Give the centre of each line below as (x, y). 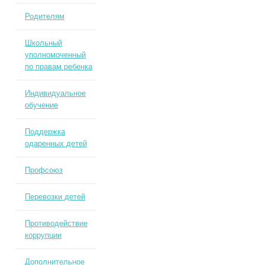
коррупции (43, 235)
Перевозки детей (55, 197)
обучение (41, 105)
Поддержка (45, 132)
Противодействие (56, 223)
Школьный (43, 43)
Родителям (44, 16)
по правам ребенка (58, 67)
